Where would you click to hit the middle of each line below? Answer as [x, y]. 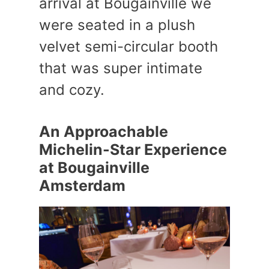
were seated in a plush [117, 25]
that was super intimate [121, 68]
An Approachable [104, 131]
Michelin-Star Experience [133, 150]
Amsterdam [82, 186]
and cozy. [72, 90]
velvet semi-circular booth [128, 47]
